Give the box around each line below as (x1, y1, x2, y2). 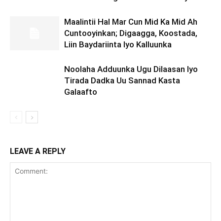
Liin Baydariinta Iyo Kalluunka (64, 39, 172, 49)
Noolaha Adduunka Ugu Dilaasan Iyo (64, 64, 198, 74)
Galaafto (64, 87, 97, 97)
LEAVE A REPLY (10, 147, 66, 156)
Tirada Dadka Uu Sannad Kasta (64, 75, 180, 85)
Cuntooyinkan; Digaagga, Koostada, (64, 28, 197, 38)
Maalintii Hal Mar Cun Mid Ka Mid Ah (64, 17, 197, 27)
